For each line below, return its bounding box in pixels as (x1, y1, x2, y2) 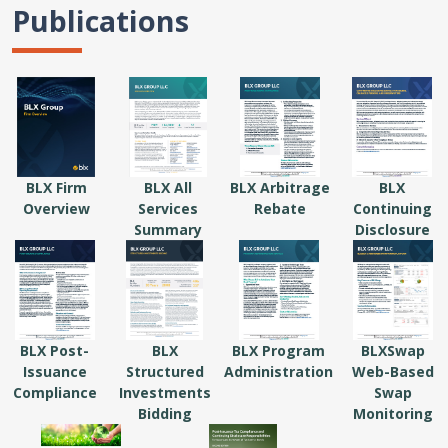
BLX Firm (25, 178, 87, 197)
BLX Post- (20, 341, 90, 360)
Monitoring (353, 404, 434, 423)
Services (138, 199, 198, 218)
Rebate (254, 199, 306, 218)
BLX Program (232, 341, 326, 360)
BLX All (144, 178, 192, 197)
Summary (134, 220, 202, 239)
